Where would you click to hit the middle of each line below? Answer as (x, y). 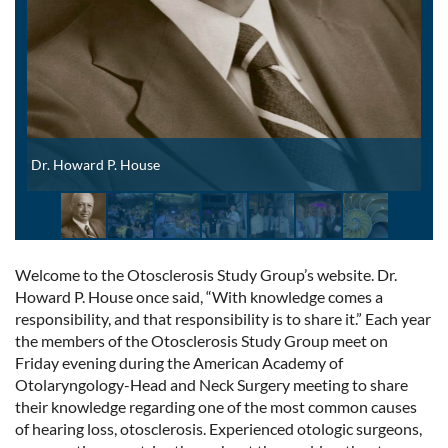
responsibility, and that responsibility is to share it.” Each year (223, 318)
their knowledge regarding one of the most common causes (216, 406)
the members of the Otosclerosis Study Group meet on (201, 340)
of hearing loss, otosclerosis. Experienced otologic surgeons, (218, 428)
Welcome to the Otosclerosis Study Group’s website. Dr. (206, 274)
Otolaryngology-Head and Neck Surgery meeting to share (211, 384)
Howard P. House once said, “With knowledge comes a (199, 296)
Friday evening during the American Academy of (179, 362)
